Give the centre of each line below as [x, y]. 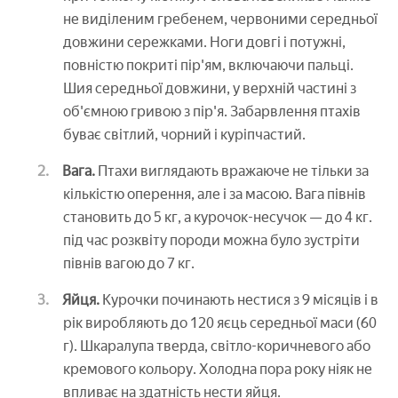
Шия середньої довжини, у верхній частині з [210, 89]
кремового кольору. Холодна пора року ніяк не [218, 370]
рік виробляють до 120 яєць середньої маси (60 [220, 323]
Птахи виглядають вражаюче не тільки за [232, 171]
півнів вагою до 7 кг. [129, 264]
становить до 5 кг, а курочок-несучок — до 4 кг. [218, 218]
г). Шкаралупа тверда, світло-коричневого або [217, 346]
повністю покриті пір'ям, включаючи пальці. [208, 66]
